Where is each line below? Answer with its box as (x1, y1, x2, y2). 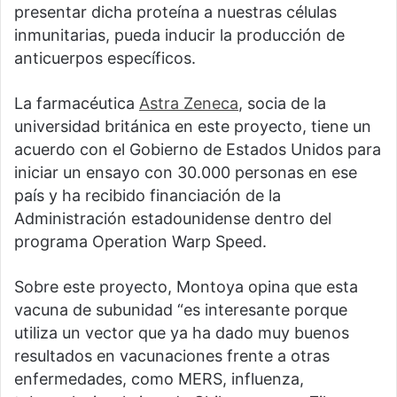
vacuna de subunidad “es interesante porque (14, 300, 347, 320)
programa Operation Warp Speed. (14, 232, 267, 252)
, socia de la (238, 94, 326, 113)
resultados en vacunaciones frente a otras (14, 346, 330, 366)
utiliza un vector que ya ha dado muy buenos (14, 323, 349, 343)
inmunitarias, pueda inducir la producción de (14, 26, 345, 45)
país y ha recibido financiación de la (14, 186, 281, 206)
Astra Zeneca (139, 94, 238, 113)
